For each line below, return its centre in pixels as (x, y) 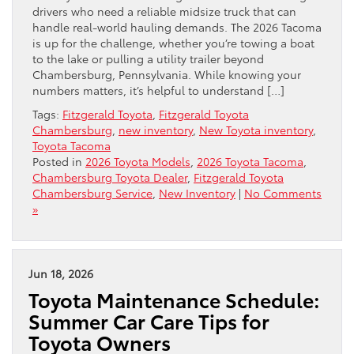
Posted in (59, 161)
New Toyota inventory (256, 129)
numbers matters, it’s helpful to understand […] (158, 90)
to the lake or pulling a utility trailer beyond (148, 58)
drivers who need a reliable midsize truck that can (164, 11)
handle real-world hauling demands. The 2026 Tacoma (177, 26)
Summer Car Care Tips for (149, 320)
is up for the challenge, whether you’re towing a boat (173, 42)
